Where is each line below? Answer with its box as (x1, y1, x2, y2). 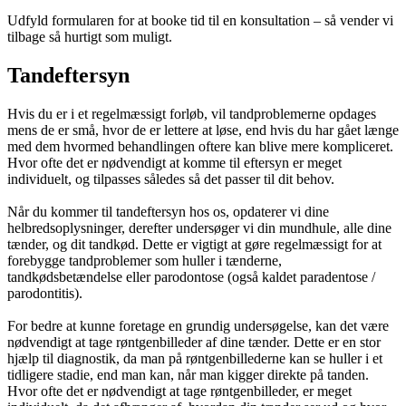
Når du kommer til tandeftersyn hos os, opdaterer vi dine (7, 203, 329, 219)
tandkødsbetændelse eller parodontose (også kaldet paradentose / (7, 268, 375, 285)
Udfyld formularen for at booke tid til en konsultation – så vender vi (7, 12, 393, 28)
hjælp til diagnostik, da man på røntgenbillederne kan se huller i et (7, 350, 382, 366)
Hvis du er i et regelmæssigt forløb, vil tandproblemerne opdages (7, 105, 376, 121)
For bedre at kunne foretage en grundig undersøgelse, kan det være (7, 317, 389, 333)
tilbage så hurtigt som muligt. (7, 28, 172, 44)
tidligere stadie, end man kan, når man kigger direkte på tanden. (7, 366, 369, 382)
